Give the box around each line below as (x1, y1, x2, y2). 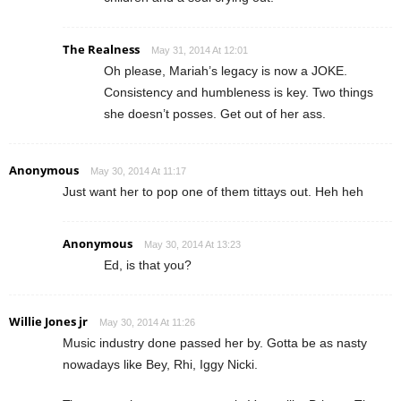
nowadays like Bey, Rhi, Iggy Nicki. (63, 356, 258, 371)
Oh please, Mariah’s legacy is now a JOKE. (104, 63, 347, 78)
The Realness (63, 40, 140, 57)
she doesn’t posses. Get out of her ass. (104, 106, 326, 121)
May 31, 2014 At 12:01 (151, 44, 248, 55)
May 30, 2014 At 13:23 (144, 238, 241, 250)
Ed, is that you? (104, 257, 192, 272)
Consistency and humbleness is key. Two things (104, 84, 373, 99)
